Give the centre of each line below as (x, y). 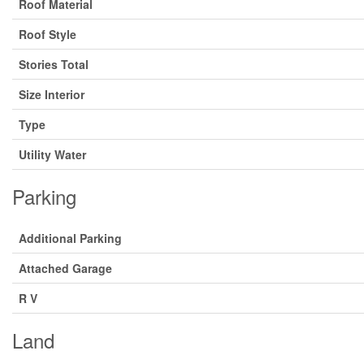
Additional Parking (70, 238)
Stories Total (54, 64)
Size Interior (52, 94)
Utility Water (52, 154)
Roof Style (48, 34)
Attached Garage (65, 268)
